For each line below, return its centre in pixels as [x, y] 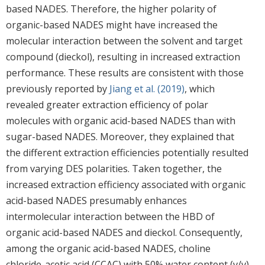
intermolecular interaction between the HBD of [110, 216]
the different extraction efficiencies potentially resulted [127, 152]
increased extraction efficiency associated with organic [126, 184]
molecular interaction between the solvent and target [124, 41]
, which [200, 88]
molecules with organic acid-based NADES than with [121, 120]
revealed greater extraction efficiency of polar [107, 104]
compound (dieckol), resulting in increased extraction [123, 56]
